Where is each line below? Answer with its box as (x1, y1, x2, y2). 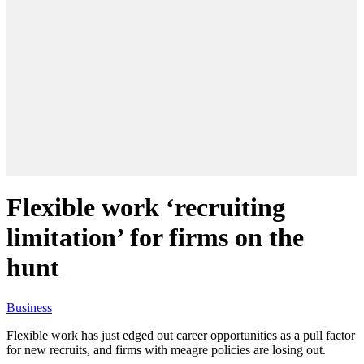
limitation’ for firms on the (6, 223, 304, 253)
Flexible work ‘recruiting (6, 193, 285, 223)
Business (6, 300, 52, 314)
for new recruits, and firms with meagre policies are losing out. (6, 342, 326, 357)
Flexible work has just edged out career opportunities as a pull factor (6, 327, 355, 342)
